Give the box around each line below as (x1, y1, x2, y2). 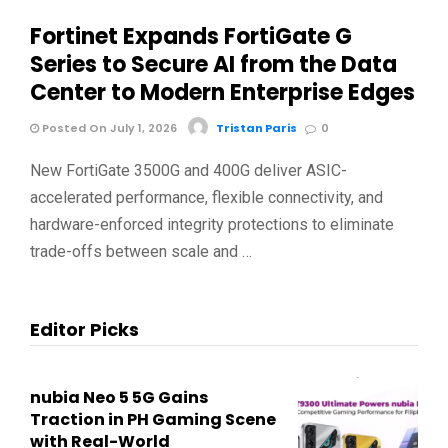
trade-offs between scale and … (30, 242, 252, 262)
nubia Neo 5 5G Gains (30, 385, 208, 409)
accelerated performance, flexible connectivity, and (30, 188, 383, 208)
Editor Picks (30, 316, 139, 342)
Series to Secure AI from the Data (30, 49, 397, 81)
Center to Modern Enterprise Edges (30, 77, 415, 109)
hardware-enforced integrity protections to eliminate (30, 215, 394, 235)
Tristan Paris (216, 120, 297, 137)
